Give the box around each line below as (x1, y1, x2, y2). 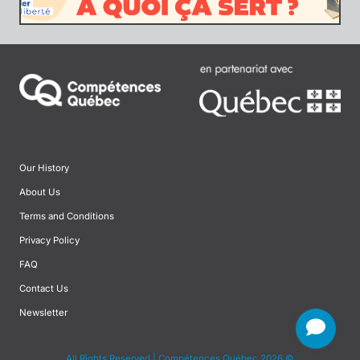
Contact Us (19, 282, 68, 294)
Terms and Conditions (19, 210, 114, 222)
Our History (19, 162, 69, 174)
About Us (19, 186, 60, 198)
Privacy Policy (19, 234, 80, 246)
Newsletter (19, 306, 67, 318)
